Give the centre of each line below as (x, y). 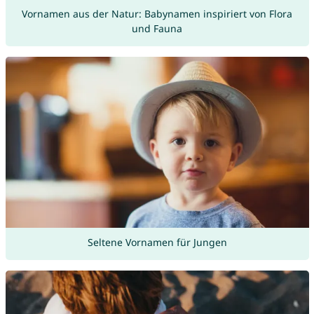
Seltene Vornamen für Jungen (157, 243)
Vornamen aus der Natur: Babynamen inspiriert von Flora (157, 14)
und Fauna (157, 29)
